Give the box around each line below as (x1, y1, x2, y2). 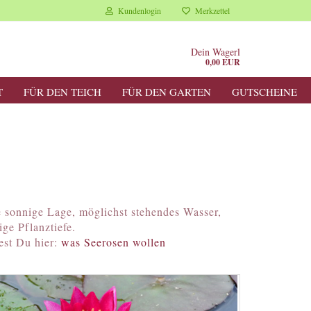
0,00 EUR (205, 56, 240, 68)
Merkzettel (190, 5, 230, 16)
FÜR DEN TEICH (23, 85, 101, 99)
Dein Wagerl (191, 45, 240, 58)
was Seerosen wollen (60, 235, 166, 249)
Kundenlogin (113, 5, 161, 16)
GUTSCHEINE (231, 85, 297, 99)
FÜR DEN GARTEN (121, 85, 211, 99)
